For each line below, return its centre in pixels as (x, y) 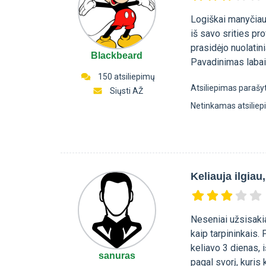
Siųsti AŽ (127, 91)
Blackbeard (117, 56)
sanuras (117, 255)
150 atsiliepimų (126, 77)
